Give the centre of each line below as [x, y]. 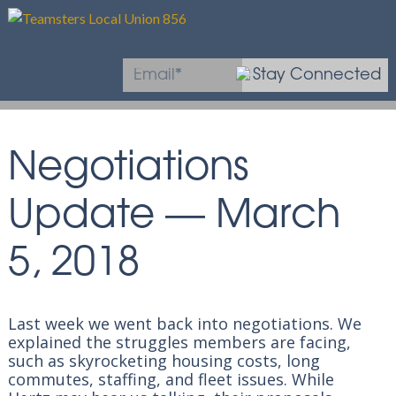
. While [308, 379]
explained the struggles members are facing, [179, 342]
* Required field [339, 112]
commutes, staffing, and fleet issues [145, 379]
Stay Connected [316, 75]
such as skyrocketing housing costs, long [164, 361]
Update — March [174, 217]
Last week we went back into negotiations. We [184, 324]
